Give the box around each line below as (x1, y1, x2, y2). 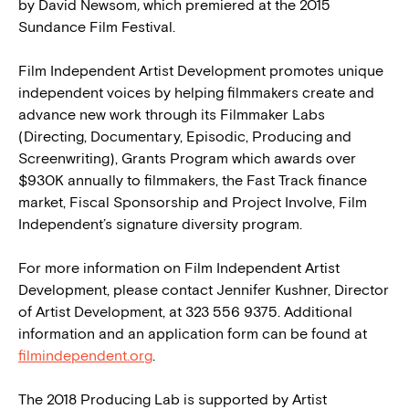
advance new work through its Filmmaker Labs (18, 105, 325, 123)
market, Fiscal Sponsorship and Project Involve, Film (18, 193, 367, 211)
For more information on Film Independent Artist (18, 258, 340, 277)
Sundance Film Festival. (18, 17, 175, 36)
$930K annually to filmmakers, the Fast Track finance (18, 171, 367, 189)
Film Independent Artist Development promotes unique (18, 61, 383, 79)
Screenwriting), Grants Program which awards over (18, 149, 356, 167)
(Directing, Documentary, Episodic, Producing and (18, 127, 351, 145)
